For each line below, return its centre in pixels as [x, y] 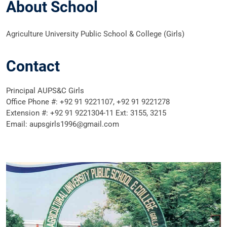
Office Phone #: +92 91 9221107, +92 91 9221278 [88, 102]
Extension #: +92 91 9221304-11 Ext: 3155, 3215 [86, 113]
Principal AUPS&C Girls [45, 91]
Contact [33, 66]
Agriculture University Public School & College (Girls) [95, 34]
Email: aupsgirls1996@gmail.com [63, 124]
